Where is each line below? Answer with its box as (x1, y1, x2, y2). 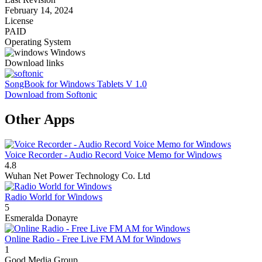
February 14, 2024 (5, 5, 73, 16)
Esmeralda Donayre (5, 213, 78, 223)
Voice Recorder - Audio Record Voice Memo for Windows (5, 150, 222, 160)
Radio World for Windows (5, 192, 102, 202)
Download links (5, 58, 64, 68)
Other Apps (5, 112, 74, 127)
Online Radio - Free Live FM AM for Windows (5, 234, 181, 244)
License (5, 16, 33, 26)
